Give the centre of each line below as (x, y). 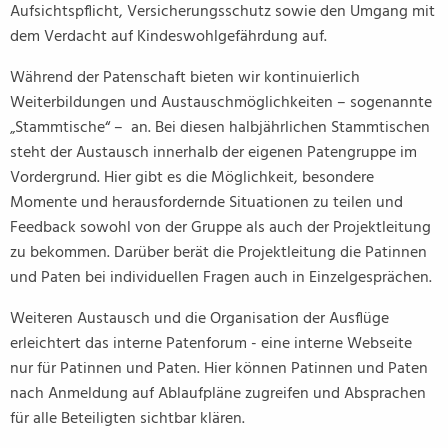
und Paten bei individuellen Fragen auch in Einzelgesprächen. (223, 278)
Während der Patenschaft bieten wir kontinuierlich (185, 78)
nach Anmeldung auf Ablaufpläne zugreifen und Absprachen (218, 394)
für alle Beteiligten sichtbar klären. (127, 419)
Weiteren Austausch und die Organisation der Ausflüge (199, 319)
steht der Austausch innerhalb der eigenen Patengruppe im (213, 153)
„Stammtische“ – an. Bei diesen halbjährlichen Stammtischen (220, 128)
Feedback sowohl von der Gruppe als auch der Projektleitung (220, 228)
